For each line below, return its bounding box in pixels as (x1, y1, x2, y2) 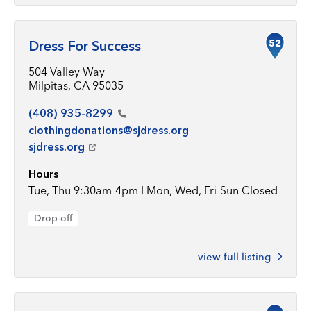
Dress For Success (28, 37, 141, 54)
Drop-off (34, 212, 72, 224)
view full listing (198, 250, 271, 263)
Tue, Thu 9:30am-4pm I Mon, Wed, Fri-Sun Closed (28, 183, 278, 197)
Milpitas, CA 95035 (28, 78, 124, 92)
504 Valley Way (28, 65, 105, 78)
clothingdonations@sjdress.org (28, 123, 189, 137)
